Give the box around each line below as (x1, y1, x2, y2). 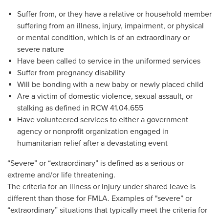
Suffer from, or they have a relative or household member (17, 9, 212, 19)
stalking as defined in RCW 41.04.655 (17, 103, 143, 113)
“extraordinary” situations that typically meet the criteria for (7, 205, 207, 215)
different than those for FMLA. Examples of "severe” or (7, 194, 192, 203)
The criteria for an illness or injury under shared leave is (7, 182, 196, 192)
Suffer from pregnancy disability (17, 68, 125, 78)
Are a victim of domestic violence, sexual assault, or (17, 91, 193, 101)
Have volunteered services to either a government (17, 115, 188, 125)
